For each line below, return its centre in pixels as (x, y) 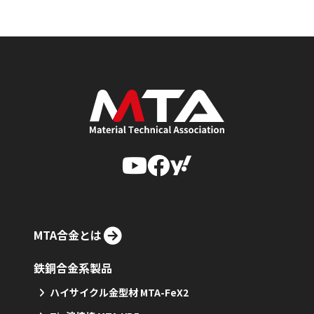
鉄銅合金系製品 (73, 268)
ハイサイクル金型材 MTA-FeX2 (119, 293)
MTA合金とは (68, 235)
